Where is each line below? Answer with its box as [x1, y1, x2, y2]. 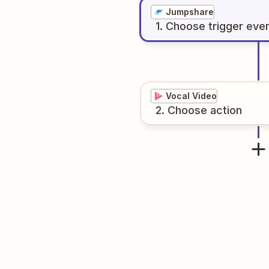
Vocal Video [166, 91, 217, 101]
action [210, 104, 242, 116]
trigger [208, 20, 243, 32]
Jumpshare [166, 7, 214, 17]
